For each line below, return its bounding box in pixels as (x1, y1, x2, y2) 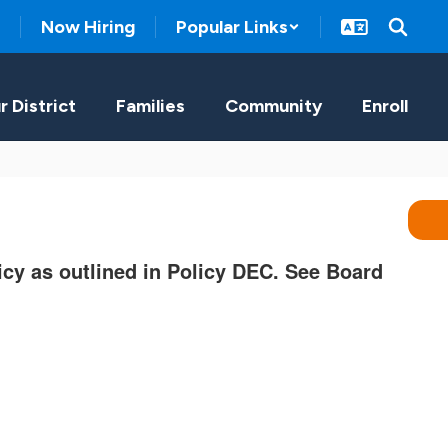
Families (116, 95, 185, 117)
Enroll (362, 95, 408, 117)
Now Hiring (41, 15, 135, 38)
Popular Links (176, 15, 288, 38)
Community (225, 95, 322, 117)
